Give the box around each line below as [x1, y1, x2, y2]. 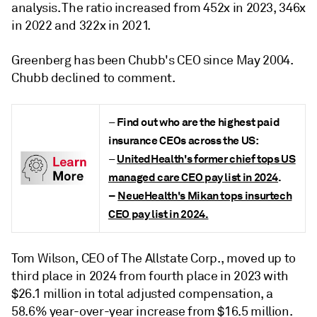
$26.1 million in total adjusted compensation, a [11, 286, 274, 302]
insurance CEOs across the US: [108, 133, 259, 149]
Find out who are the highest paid [115, 115, 280, 130]
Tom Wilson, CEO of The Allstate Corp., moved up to [11, 250, 296, 267]
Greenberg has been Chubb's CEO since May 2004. [11, 52, 294, 69]
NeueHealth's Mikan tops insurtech [117, 188, 292, 204]
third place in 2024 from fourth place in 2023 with [11, 268, 289, 284]
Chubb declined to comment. [11, 70, 175, 86]
